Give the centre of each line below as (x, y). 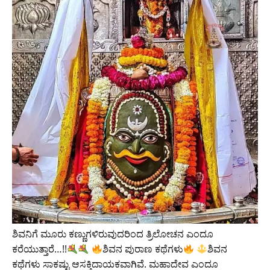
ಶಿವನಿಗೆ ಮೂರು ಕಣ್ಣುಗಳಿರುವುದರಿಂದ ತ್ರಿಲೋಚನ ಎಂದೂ (113, 234)
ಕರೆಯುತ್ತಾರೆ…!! (39, 249)
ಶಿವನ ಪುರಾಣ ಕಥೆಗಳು (143, 249)
